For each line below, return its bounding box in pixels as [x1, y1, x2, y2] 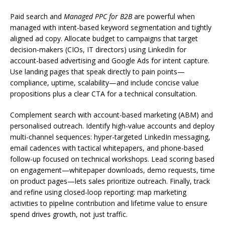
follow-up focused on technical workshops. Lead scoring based [10, 154, 214, 164]
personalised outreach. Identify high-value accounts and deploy [10, 121, 214, 131]
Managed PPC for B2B [64, 12, 132, 21]
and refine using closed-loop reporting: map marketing [10, 187, 186, 197]
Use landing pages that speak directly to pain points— [10, 67, 185, 76]
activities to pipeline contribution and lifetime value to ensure [10, 198, 207, 208]
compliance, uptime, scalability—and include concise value [10, 78, 199, 87]
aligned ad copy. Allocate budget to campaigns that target [10, 34, 198, 43]
